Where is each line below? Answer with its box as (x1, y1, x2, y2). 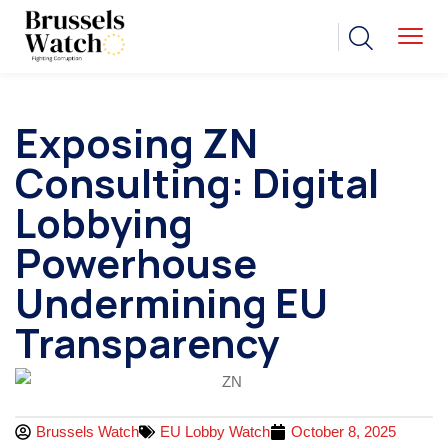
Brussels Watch (36, 422, 139, 440)
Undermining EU (15, 275, 328, 331)
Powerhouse (15, 235, 257, 291)
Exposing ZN (15, 115, 258, 171)
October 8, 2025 (291, 422, 396, 440)
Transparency (15, 315, 279, 371)
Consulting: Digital (15, 155, 379, 211)
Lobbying (15, 195, 193, 251)
